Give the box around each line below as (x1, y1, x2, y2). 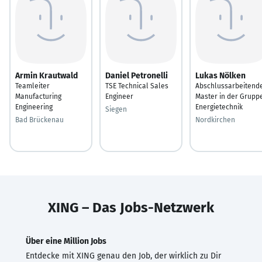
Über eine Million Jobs (26, 236, 106, 246)
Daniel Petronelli (105, 70, 168, 81)
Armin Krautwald (15, 70, 78, 81)
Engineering (15, 102, 53, 111)
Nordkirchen (195, 115, 235, 124)
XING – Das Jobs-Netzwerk (48, 199, 214, 216)
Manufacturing (15, 92, 61, 101)
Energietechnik (195, 102, 243, 111)
